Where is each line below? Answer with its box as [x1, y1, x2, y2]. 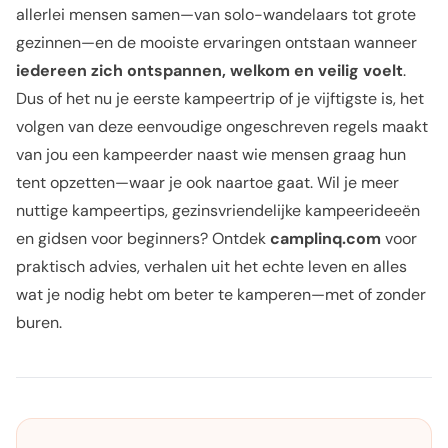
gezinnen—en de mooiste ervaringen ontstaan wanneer [16, 32, 417, 53]
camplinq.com [270, 228, 381, 249]
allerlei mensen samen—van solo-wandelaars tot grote [16, 4, 416, 25]
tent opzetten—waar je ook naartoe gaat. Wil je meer [16, 172, 399, 193]
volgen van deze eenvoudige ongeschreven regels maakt [16, 116, 428, 137]
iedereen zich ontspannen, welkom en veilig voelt [16, 60, 403, 81]
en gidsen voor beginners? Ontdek [16, 228, 270, 249]
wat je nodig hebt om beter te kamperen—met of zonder [16, 284, 426, 305]
